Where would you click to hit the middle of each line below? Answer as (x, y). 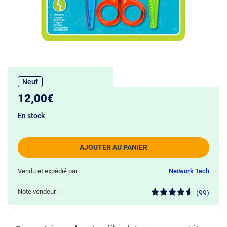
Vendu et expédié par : (49, 171)
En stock (31, 116)
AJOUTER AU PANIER (113, 147)
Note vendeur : (38, 191)
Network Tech (189, 171)
